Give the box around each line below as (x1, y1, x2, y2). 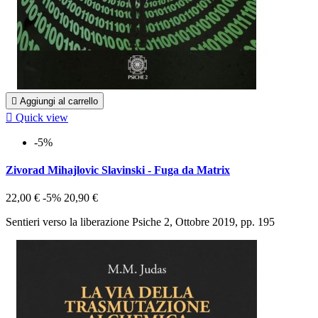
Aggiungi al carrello (20, 95, 98, 106)
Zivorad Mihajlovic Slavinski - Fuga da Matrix (6, 164, 230, 176)
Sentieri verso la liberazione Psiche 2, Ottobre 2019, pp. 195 (6, 216, 275, 229)
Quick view (16, 111, 68, 124)
